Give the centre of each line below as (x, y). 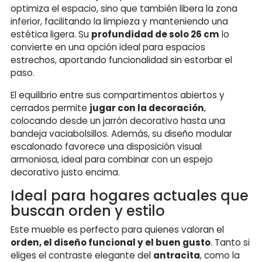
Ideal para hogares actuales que (130, 195)
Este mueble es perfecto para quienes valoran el (117, 229)
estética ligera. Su (51, 34)
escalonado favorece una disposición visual (106, 146)
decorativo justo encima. (65, 172)
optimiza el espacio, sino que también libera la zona (124, 8)
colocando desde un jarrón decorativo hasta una (118, 120)
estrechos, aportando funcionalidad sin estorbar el (121, 60)
